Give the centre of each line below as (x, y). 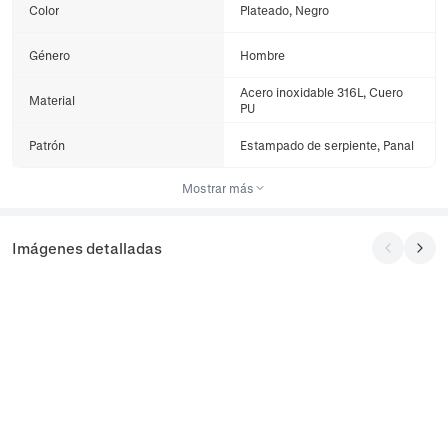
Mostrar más (218, 188)
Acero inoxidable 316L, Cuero (321, 92)
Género (49, 55)
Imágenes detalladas (87, 248)
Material (52, 100)
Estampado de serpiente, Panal (327, 145)
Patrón (47, 145)
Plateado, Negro (284, 10)
